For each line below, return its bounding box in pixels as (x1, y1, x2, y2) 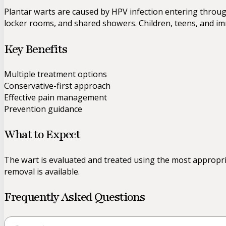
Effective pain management (4, 91, 107, 103)
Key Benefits (4, 41, 67, 57)
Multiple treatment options (4, 68, 107, 80)
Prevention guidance (4, 103, 82, 115)
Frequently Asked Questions (4, 189, 145, 205)
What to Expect (4, 127, 80, 143)
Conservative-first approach (4, 80, 110, 91)
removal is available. (4, 165, 80, 177)
